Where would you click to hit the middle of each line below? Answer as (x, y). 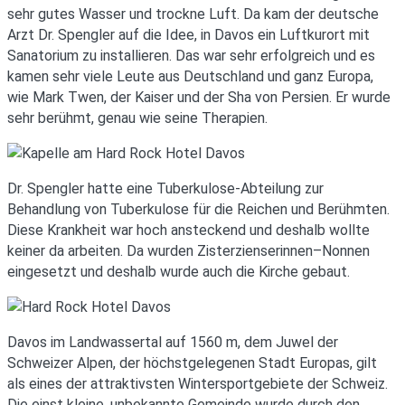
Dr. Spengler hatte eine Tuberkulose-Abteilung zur (165, 189)
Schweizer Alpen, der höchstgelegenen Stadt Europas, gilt (192, 363)
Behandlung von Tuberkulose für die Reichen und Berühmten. (198, 210)
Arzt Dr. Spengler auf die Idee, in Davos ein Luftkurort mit (188, 35)
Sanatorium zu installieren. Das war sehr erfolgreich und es (191, 56)
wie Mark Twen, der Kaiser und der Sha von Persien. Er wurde (199, 98)
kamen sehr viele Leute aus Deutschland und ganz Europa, (190, 77)
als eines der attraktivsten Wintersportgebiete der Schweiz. (198, 384)
